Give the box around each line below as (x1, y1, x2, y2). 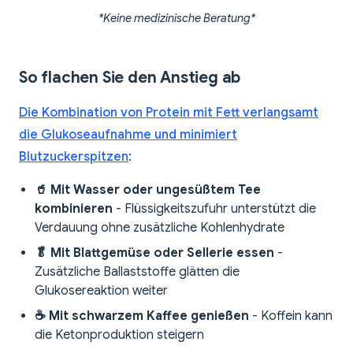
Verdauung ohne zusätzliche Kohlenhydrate (35, 220, 284, 236)
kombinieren (35, 201, 113, 217)
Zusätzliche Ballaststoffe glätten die (35, 264, 240, 281)
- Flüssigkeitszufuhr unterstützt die (113, 201, 316, 217)
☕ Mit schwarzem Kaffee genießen (35, 308, 249, 325)
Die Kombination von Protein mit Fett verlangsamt (19, 105, 318, 121)
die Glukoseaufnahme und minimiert (19, 127, 237, 143)
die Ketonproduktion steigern (35, 327, 204, 344)
